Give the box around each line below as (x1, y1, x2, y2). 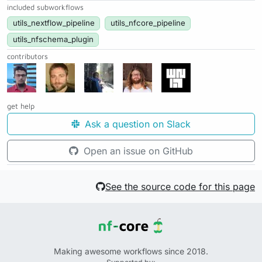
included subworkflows (7, 3, 84, 12)
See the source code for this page (105, 181, 255, 192)
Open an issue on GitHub (81, 145, 193, 157)
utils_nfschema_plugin (12, 35, 94, 44)
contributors (7, 52, 48, 61)
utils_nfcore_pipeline (110, 18, 185, 28)
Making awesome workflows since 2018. (54, 246, 208, 256)
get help (7, 102, 35, 111)
